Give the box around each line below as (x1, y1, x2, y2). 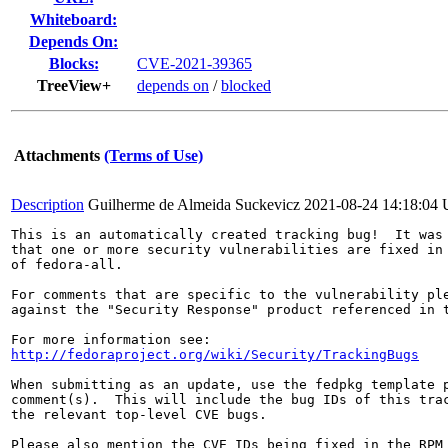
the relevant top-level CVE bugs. (11, 407, 267, 422)
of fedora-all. (11, 257, 123, 272)
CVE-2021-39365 (137, 55, 252, 72)
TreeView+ (36, 77, 111, 94)
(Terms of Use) (104, 147, 203, 164)
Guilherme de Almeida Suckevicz (88, 196, 300, 213)
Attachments (14, 147, 100, 164)
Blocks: (48, 55, 99, 72)
